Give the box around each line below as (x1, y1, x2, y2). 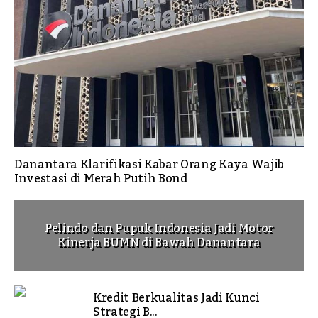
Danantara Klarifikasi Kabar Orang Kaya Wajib (14, 153, 284, 176)
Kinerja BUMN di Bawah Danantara (57, 231, 261, 254)
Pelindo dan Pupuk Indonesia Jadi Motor (45, 217, 273, 240)
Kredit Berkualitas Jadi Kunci (93, 287, 260, 309)
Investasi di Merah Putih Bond (14, 168, 187, 190)
